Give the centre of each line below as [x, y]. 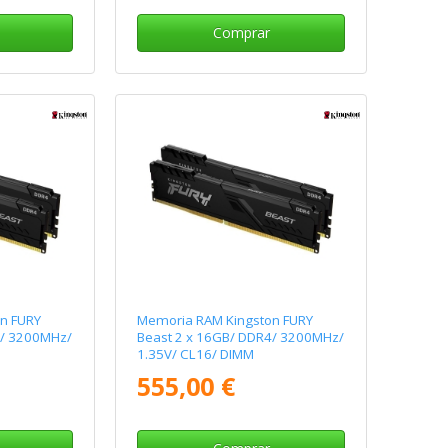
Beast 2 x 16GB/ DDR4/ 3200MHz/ [241, 336]
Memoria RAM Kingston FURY [225, 319]
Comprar [241, 33]
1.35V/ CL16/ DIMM [196, 353]
